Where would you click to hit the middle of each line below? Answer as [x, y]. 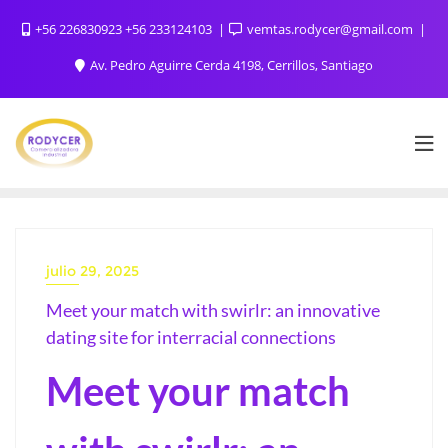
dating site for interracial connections [191, 336]
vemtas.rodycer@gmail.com [330, 29]
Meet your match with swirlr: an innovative [213, 309]
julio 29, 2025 [92, 270]
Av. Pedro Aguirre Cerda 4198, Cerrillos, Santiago [230, 65]
